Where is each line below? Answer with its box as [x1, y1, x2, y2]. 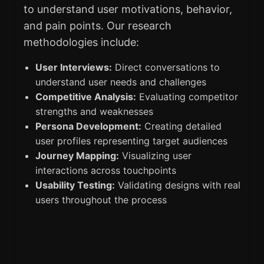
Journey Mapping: [35, 149, 119, 161]
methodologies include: [24, 35, 139, 48]
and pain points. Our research [24, 19, 171, 32]
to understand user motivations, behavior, [24, 2, 232, 15]
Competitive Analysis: [35, 90, 136, 103]
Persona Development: [35, 120, 141, 132]
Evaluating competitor [136, 90, 238, 103]
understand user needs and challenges [35, 75, 206, 88]
